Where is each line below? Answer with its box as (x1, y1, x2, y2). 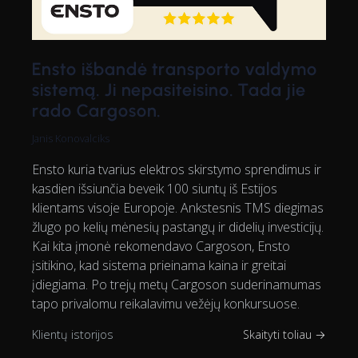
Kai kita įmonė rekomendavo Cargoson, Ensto (32, 237, 290, 255)
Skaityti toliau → (243, 326, 326, 342)
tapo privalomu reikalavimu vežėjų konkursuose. (32, 294, 300, 312)
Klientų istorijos (32, 326, 113, 342)
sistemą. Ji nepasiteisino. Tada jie (32, 78, 306, 101)
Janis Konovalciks (32, 130, 109, 145)
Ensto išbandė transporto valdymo (32, 58, 317, 80)
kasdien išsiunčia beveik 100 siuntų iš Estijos (32, 179, 277, 197)
